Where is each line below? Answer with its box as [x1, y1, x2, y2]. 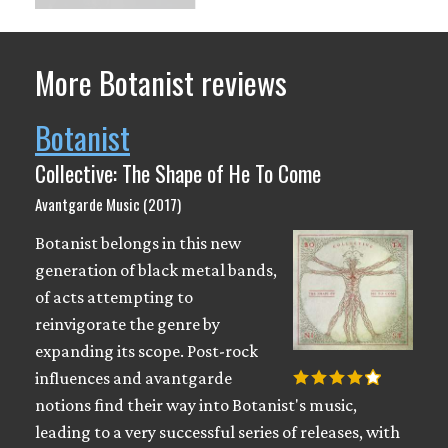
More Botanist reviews [35, 59, 287, 106]
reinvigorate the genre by [35, 314, 220, 335]
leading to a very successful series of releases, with [35, 422, 400, 443]
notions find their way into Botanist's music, [35, 395, 357, 416]
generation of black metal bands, [35, 260, 277, 281]
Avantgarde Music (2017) [35, 193, 181, 216]
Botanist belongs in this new [35, 233, 241, 254]
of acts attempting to [35, 287, 193, 308]
